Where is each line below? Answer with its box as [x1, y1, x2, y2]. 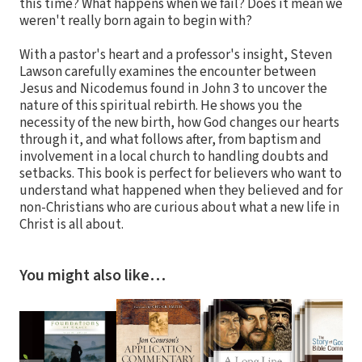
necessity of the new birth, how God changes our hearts [19, 113, 339, 133]
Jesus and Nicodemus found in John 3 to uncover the [19, 79, 327, 99]
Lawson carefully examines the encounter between [19, 62, 316, 82]
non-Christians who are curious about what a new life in [19, 198, 339, 218]
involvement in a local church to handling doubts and [19, 147, 329, 167]
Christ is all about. [19, 215, 124, 235]
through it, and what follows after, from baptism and [19, 130, 322, 150]
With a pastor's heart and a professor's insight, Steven [19, 45, 332, 65]
